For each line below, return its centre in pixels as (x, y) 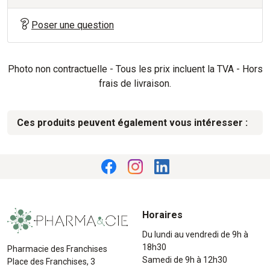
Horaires (162, 215)
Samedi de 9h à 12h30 (185, 259)
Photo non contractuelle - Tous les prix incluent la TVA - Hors (135, 69)
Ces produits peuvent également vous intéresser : (132, 122)
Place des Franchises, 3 (51, 262)
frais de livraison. (135, 83)
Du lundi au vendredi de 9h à (195, 234)
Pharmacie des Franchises (57, 249)
